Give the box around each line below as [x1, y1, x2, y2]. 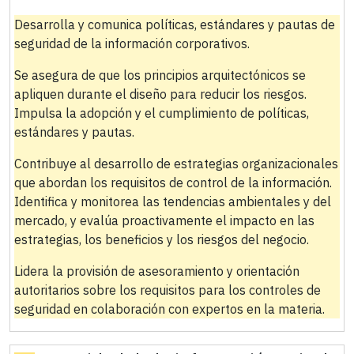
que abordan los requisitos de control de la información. [13, 174, 332, 190]
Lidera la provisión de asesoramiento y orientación [13, 262, 299, 279]
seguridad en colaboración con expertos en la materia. [13, 300, 325, 317]
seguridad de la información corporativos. [13, 35, 250, 51]
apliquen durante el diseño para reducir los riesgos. [13, 85, 307, 102]
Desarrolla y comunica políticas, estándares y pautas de [13, 16, 335, 32]
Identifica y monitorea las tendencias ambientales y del [13, 193, 331, 209]
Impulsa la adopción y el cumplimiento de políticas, [13, 104, 309, 121]
